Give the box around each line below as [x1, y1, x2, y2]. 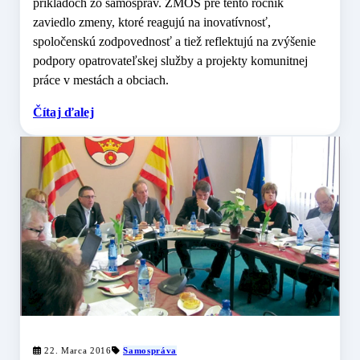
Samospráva [123, 345, 177, 355]
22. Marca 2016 [41, 345, 112, 355]
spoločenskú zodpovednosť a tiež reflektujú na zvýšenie [33, 34, 316, 48]
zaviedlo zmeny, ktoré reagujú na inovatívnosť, [33, 14, 271, 29]
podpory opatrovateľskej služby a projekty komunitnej [33, 53, 308, 67]
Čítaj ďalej [33, 104, 94, 119]
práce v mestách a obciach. [33, 72, 169, 87]
